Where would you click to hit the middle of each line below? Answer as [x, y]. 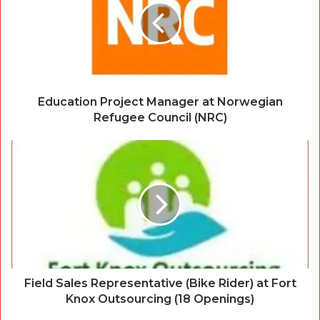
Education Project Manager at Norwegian [160, 102]
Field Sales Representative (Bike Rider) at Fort [160, 284]
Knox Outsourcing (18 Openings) [160, 299]
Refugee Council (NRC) [160, 118]
